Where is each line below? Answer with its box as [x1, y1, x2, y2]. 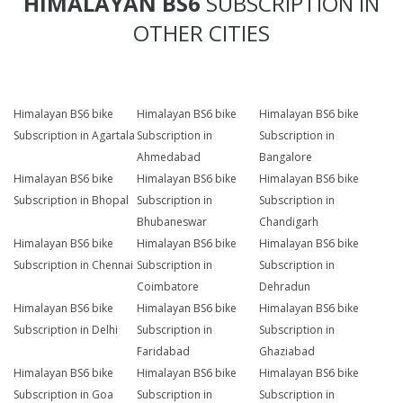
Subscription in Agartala [13, 128, 135, 144]
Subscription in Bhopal [13, 193, 129, 209]
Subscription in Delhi [13, 322, 118, 338]
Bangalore [259, 149, 313, 166]
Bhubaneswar [136, 214, 207, 230]
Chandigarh [259, 214, 319, 230]
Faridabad [136, 344, 190, 360]
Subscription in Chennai [13, 257, 133, 273]
